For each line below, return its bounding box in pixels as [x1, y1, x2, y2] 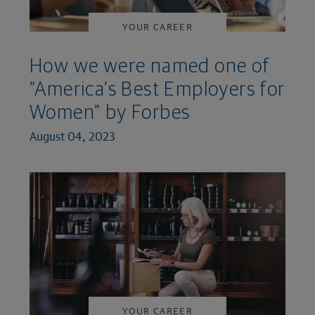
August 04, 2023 [30, 129, 115, 143]
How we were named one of [30, 57, 270, 77]
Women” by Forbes [30, 103, 191, 124]
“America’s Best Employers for [30, 80, 285, 101]
